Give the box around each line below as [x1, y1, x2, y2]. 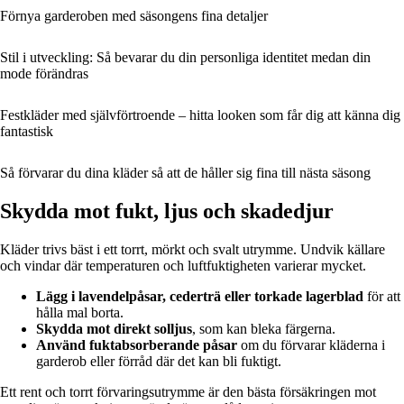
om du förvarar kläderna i [237, 337, 385, 353]
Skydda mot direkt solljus [36, 321, 192, 337]
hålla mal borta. [36, 305, 124, 321]
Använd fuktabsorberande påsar [36, 337, 237, 353]
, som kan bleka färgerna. [192, 321, 335, 337]
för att [363, 289, 400, 305]
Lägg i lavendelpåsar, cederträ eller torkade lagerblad [36, 289, 363, 305]
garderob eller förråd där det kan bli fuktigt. [36, 353, 281, 370]
